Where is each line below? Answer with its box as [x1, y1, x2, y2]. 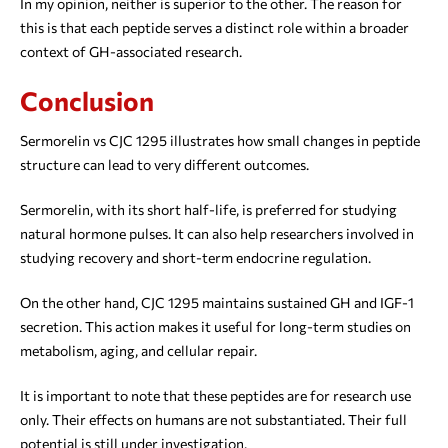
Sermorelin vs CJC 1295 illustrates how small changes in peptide [20, 132, 420, 150]
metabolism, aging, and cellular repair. [20, 342, 257, 360]
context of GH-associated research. [20, 43, 242, 61]
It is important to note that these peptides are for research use [20, 387, 411, 405]
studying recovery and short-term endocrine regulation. [20, 249, 371, 267]
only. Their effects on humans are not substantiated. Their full [20, 411, 407, 429]
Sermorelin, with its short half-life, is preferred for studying [20, 201, 397, 219]
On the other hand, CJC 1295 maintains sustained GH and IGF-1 [20, 294, 414, 312]
